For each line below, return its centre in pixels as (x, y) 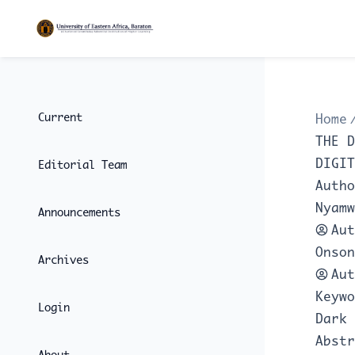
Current (60, 117)
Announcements (79, 212)
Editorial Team (82, 165)
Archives (63, 260)
